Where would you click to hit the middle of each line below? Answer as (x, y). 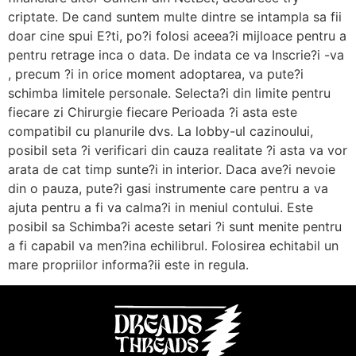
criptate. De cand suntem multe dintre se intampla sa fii (175, 16)
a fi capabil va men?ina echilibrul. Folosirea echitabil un (173, 245)
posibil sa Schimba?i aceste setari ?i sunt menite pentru (175, 226)
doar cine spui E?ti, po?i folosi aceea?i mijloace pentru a (177, 35)
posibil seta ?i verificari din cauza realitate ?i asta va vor (178, 150)
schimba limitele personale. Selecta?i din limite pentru (169, 93)
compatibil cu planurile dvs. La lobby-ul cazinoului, (161, 131)
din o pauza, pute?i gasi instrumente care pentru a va (168, 188)
